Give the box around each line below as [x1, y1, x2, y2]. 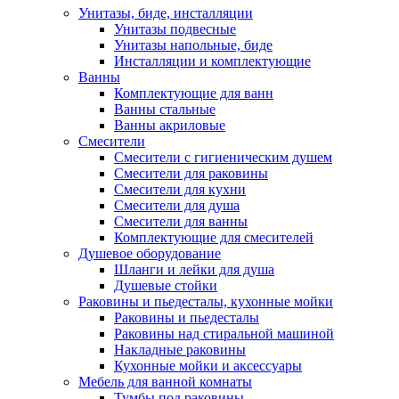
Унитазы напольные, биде [114, 37, 273, 53]
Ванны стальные [114, 101, 216, 117]
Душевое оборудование [78, 245, 221, 261]
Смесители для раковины [114, 165, 268, 181]
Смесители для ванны [114, 213, 248, 229]
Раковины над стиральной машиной [114, 325, 334, 341]
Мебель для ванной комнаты [78, 373, 252, 389]
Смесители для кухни [114, 181, 246, 197]
